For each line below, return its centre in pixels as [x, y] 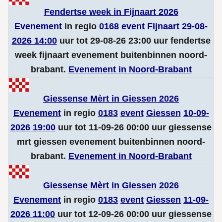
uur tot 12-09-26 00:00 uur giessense [133, 214]
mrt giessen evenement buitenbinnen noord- [111, 142]
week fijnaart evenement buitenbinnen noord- [111, 55]
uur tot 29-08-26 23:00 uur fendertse [134, 41]
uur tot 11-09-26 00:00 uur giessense [134, 127]
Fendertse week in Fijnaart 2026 [111, 12]
